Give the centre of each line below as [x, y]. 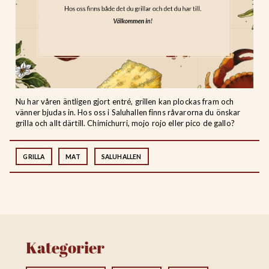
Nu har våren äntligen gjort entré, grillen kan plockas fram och [125, 101]
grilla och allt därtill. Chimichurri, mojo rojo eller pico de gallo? [125, 123]
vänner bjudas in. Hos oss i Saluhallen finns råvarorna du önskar [128, 112]
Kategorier [65, 249]
